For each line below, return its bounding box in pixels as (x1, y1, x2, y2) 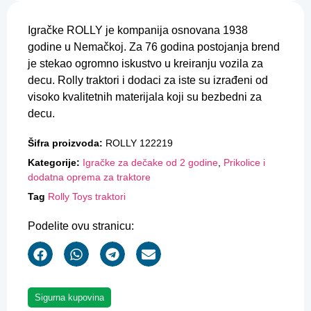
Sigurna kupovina (35, 292, 104, 303)
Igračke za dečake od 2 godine (83, 157, 218, 169)
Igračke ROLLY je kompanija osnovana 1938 (28, 24, 248, 37)
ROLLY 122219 (106, 137, 173, 149)
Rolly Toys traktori (48, 191, 126, 203)
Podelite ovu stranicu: (28, 220, 134, 233)
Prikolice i (224, 157, 265, 169)
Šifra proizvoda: (28, 137, 106, 149)
